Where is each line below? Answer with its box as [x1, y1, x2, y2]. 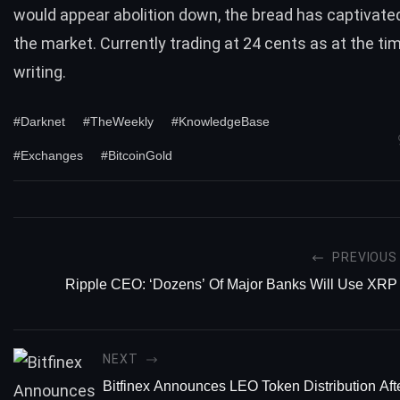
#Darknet [13, 113, 65, 129]
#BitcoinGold [101, 147, 172, 162]
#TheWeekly [83, 113, 154, 129]
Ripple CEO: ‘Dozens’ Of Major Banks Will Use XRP [65, 277, 397, 293]
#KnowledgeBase [171, 113, 270, 129]
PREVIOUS [332, 250, 397, 265]
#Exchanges [13, 147, 83, 162]
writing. [13, 62, 66, 82]
